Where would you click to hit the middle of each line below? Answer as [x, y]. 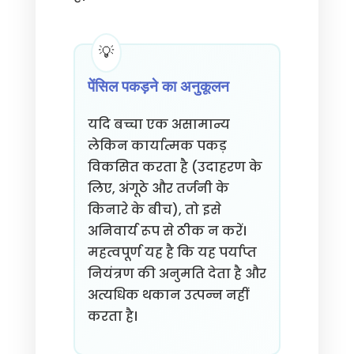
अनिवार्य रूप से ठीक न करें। [167, 231]
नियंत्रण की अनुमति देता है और [177, 274]
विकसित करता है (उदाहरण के [175, 167]
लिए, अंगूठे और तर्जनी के [158, 188]
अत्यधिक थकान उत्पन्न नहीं [168, 295]
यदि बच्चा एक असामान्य [158, 124]
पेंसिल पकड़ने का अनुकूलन [158, 86]
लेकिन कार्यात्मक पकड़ [157, 146]
